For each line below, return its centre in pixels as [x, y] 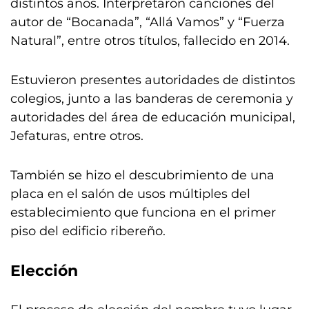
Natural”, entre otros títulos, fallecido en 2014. [150, 41]
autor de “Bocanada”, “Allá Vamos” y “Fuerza [148, 22]
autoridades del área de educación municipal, [153, 117]
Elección [44, 271]
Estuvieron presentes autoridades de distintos [153, 80]
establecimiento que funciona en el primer [143, 212]
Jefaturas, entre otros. [77, 136]
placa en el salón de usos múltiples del [130, 194]
